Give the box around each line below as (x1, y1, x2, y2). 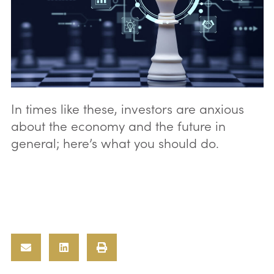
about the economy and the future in (10, 116, 226, 135)
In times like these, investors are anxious (10, 98, 244, 117)
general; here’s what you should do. (10, 133, 219, 152)
